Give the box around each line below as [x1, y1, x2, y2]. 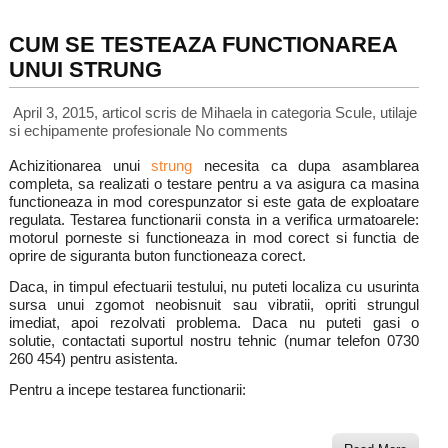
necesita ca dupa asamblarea [192, 157, 420, 174]
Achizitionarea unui [8, 157, 152, 174]
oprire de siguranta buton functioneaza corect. [8, 247, 306, 264]
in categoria [255, 104, 335, 121]
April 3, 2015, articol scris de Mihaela [8, 104, 256, 121]
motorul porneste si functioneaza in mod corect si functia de [8, 229, 420, 246]
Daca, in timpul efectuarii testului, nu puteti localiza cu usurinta [8, 278, 420, 295]
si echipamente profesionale [8, 122, 191, 139]
